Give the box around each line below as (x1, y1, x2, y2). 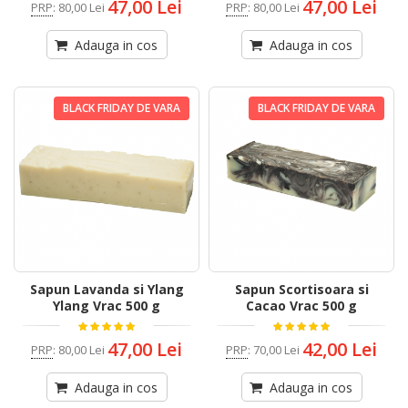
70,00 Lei (253, 341, 300, 358)
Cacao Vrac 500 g (246, 297, 357, 315)
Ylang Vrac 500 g (53, 297, 160, 315)
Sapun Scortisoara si (234, 280, 369, 299)
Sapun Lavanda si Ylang (29, 280, 184, 299)
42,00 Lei (302, 337, 377, 362)
